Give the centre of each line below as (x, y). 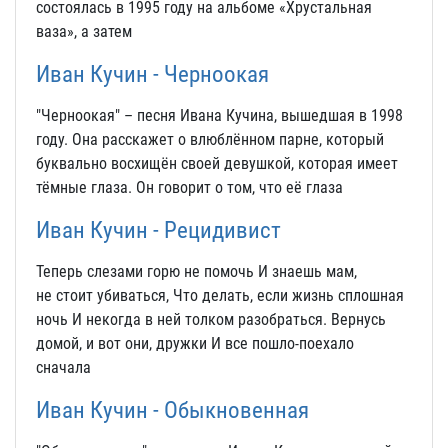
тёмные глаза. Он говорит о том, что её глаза (189, 187)
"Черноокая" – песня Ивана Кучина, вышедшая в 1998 (219, 115)
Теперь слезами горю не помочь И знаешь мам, (196, 271)
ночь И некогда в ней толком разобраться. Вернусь (211, 319)
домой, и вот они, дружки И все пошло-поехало (195, 343)
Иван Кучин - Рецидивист (158, 230)
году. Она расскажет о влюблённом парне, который (210, 139)
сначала (63, 367)
